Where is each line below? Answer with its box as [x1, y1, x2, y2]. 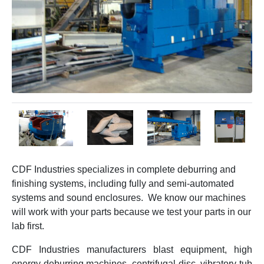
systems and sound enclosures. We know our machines [12, 193, 246, 203]
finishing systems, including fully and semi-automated [12, 179, 234, 189]
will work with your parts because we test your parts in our [12, 207, 251, 217]
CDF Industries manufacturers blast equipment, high [12, 245, 252, 255]
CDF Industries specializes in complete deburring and [12, 164, 236, 174]
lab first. [12, 221, 44, 231]
